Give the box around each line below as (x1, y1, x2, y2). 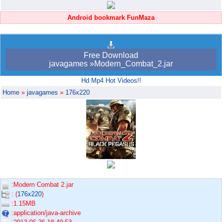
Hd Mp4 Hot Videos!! (81, 77, 141, 85)
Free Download (84, 51, 138, 60)
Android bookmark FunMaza (67, 14, 155, 22)
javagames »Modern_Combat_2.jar (49, 59, 173, 68)
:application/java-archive (9, 209, 81, 217)
